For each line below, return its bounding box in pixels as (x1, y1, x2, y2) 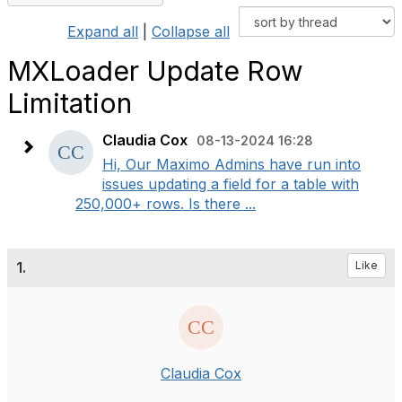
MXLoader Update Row (7, 55, 303, 87)
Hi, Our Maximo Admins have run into (102, 155, 361, 173)
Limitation (7, 87, 132, 119)
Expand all (67, 22, 138, 40)
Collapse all (152, 22, 230, 40)
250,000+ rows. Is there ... (75, 195, 256, 213)
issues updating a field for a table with (102, 175, 359, 193)
